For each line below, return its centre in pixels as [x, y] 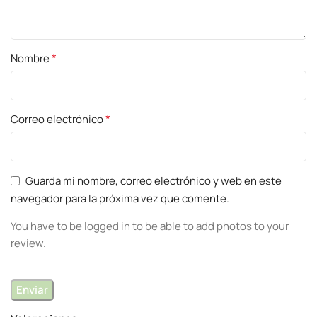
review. [28, 243]
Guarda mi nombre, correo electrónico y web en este [154, 180]
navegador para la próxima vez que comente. [120, 198]
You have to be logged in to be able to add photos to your [150, 226]
